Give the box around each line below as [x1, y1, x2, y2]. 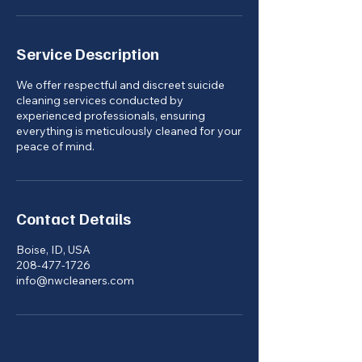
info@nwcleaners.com [16, 273, 134, 288]
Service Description [16, 43, 159, 64]
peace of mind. [16, 139, 95, 154]
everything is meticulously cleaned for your [16, 124, 242, 138]
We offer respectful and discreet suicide [16, 78, 225, 92]
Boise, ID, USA [16, 242, 90, 257]
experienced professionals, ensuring [16, 108, 205, 123]
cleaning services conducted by [16, 93, 183, 107]
